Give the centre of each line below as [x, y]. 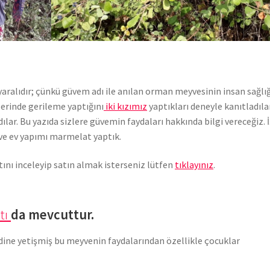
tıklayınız [194, 165]
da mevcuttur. [53, 215]
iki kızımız [126, 106]
